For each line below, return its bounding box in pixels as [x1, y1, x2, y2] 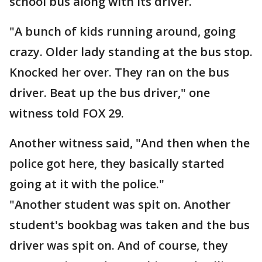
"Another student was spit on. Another [9, 196, 230, 212]
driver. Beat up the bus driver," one [9, 85, 210, 101]
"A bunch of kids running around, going [9, 23, 236, 39]
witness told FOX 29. [9, 105, 124, 121]
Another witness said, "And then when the [9, 135, 250, 151]
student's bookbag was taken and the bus [9, 217, 250, 233]
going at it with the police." [9, 176, 164, 192]
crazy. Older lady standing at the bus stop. [9, 44, 253, 60]
